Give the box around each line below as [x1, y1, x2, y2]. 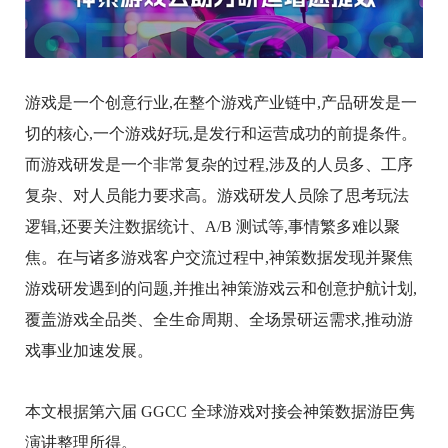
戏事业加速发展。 [25, 341, 153, 359]
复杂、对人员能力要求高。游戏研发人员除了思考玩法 [25, 186, 409, 204]
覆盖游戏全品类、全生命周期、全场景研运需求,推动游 [25, 310, 413, 328]
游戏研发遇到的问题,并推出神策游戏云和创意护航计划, [25, 279, 417, 297]
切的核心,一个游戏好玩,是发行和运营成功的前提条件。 [25, 124, 417, 142]
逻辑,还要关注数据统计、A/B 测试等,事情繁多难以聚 [25, 217, 400, 235]
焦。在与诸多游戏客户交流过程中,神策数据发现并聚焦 [25, 248, 413, 266]
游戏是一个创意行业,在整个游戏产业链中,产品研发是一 [25, 93, 417, 111]
